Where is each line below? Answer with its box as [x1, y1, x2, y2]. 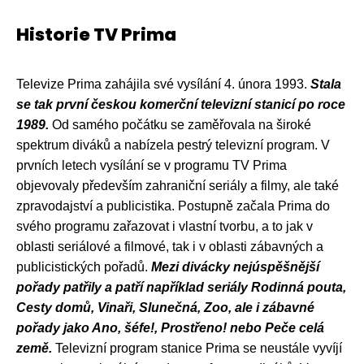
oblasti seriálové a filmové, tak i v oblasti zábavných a [16, 239, 323, 253]
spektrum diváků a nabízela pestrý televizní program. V [16, 137, 330, 152]
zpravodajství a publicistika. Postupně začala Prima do [16, 198, 330, 213]
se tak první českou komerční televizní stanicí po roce [16, 97, 345, 111]
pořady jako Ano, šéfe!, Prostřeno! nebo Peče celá [16, 320, 324, 335]
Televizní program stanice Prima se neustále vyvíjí [52, 340, 342, 355]
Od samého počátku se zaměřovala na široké [49, 117, 311, 132]
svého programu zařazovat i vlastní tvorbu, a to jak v [16, 219, 313, 233]
